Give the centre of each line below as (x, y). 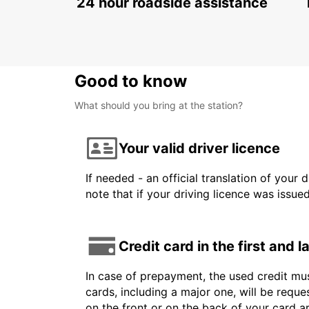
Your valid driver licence (199, 148)
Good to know (131, 81)
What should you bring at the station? (159, 106)
